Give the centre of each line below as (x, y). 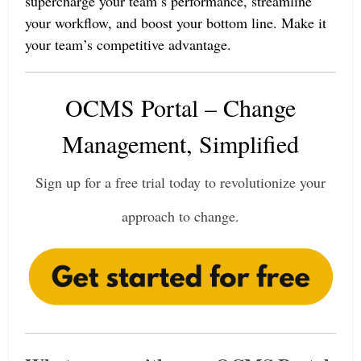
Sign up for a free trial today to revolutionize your (180, 182)
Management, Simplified (180, 143)
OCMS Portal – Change (180, 107)
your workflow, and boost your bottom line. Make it (176, 22)
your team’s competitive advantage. (129, 44)
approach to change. (180, 216)
